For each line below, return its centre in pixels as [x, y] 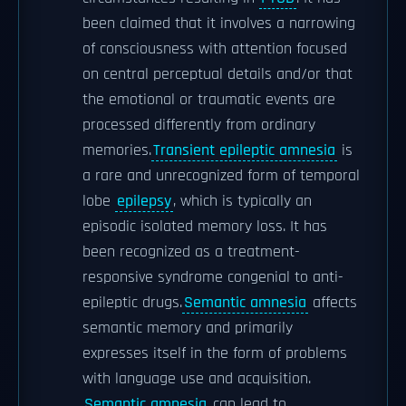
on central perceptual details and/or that [217, 74]
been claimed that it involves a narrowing [219, 24]
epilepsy [144, 201]
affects [333, 303]
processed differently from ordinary [199, 125]
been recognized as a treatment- [191, 252]
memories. [117, 150]
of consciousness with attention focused [215, 49]
